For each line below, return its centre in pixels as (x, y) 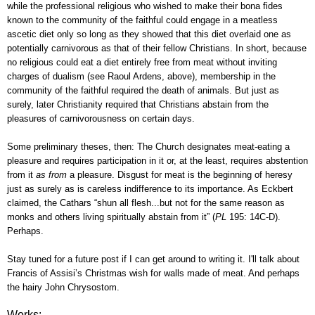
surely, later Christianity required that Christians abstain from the (138, 105)
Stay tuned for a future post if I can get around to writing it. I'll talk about (153, 259)
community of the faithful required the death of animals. (121, 91)
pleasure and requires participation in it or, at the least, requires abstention (157, 161)
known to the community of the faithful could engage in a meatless (142, 20)
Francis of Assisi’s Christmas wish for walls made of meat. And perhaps (153, 274)
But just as (257, 91)
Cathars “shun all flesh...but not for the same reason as (172, 203)
